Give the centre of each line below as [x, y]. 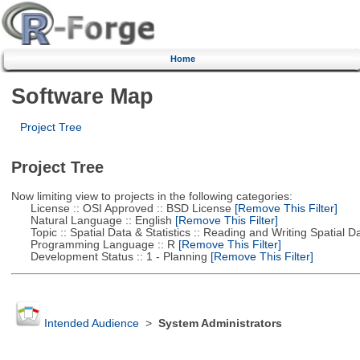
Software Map [82, 96]
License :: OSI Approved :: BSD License [121, 208]
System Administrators [220, 324]
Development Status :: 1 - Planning [109, 256]
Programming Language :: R [93, 244]
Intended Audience [91, 324]
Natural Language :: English [91, 220]
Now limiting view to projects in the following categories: [151, 196]
